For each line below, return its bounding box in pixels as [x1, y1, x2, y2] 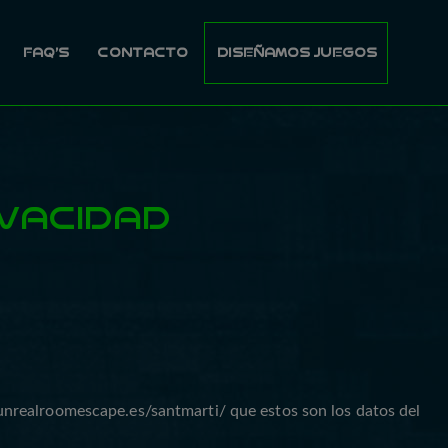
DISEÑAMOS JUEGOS [217, 45, 377, 60]
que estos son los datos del [229, 403, 421, 419]
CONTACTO [97, 45, 189, 60]
